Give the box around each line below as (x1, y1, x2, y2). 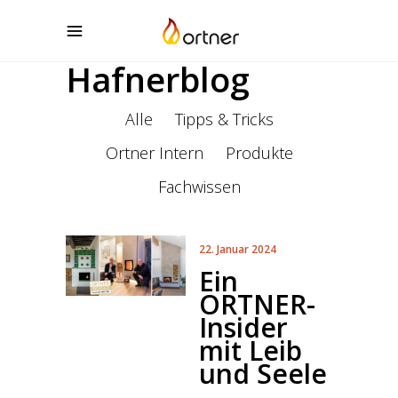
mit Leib (199, 332, 302, 369)
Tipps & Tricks (174, 108, 274, 130)
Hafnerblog (66, 56, 250, 102)
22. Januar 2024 (199, 242, 276, 257)
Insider (199, 309, 288, 346)
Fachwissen (157, 176, 241, 197)
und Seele (199, 355, 327, 392)
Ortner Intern (105, 142, 203, 163)
